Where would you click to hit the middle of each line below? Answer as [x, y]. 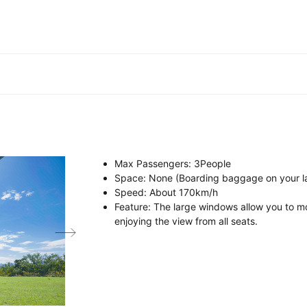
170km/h [197, 192]
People [216, 163]
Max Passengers [151, 163]
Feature [131, 207]
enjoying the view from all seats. [186, 221]
